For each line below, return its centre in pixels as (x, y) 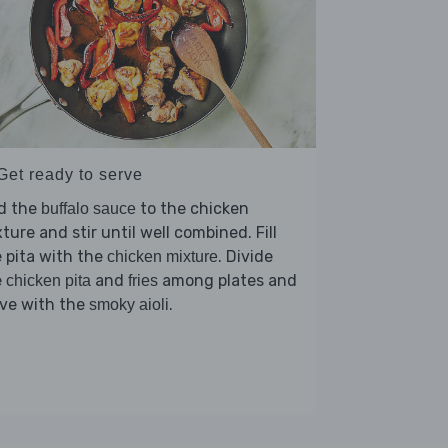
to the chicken (192, 208)
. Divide (245, 256)
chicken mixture (162, 256)
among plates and (227, 280)
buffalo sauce (88, 208)
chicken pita (48, 280)
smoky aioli (129, 304)
